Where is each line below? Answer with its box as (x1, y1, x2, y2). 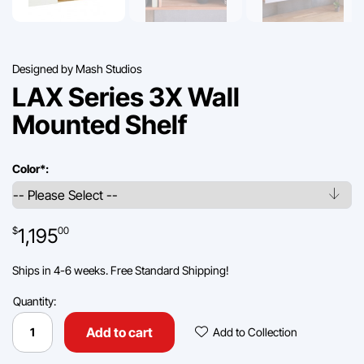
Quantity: (12, 293, 56, 308)
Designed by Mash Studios (12, 61, 142, 76)
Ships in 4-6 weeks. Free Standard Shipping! (12, 262, 229, 277)
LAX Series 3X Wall (12, 80, 240, 113)
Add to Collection (213, 324, 297, 339)
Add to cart (86, 323, 153, 340)
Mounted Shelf (12, 108, 187, 141)
